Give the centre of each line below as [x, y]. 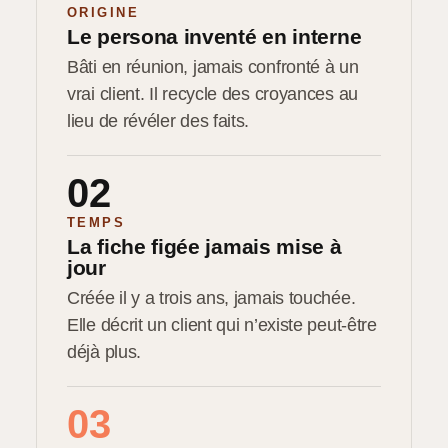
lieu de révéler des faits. [158, 120]
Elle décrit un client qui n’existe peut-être [222, 324]
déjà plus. [104, 351]
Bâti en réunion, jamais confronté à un [213, 66]
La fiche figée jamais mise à [204, 246]
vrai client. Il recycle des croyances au [212, 93]
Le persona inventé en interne [214, 36]
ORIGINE [103, 12]
